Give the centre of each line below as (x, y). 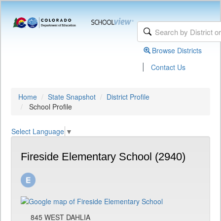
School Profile (50, 107)
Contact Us (168, 67)
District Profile (128, 97)
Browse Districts (177, 50)
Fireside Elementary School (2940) (103, 157)
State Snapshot (72, 97)
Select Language (38, 131)
